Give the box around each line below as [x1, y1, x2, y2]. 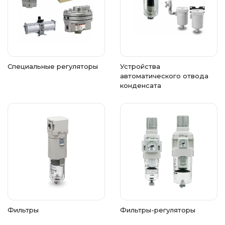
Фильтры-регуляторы [120, 206, 195, 214]
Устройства [120, 62, 160, 70]
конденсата [120, 81, 161, 89]
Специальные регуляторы [8, 62, 98, 70]
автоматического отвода [120, 72, 208, 80]
